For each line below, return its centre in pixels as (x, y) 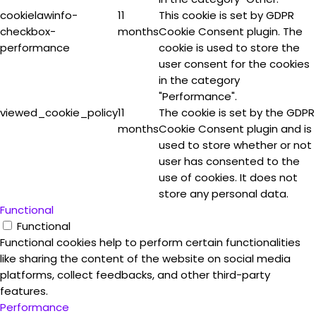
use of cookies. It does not (228, 177)
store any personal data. (224, 194)
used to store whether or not (235, 145)
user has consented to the (229, 161)
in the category (199, 80)
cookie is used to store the (229, 48)
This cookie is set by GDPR (226, 15)
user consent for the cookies (234, 64)
